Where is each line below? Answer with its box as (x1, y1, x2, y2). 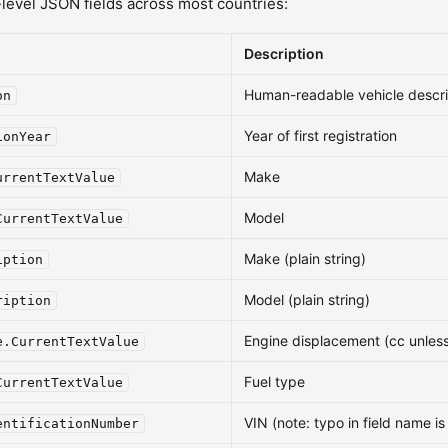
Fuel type (244, 373, 305, 390)
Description (244, 45, 324, 62)
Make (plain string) (244, 250, 366, 267)
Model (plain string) (244, 291, 370, 308)
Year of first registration (244, 127, 397, 144)
